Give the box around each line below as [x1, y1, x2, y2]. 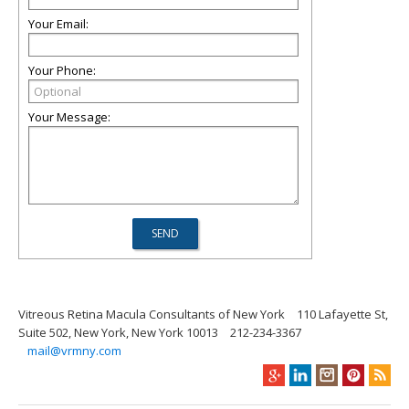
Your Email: [28, 15, 89, 32]
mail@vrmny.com [27, 341, 121, 359]
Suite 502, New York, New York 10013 [18, 323, 218, 341]
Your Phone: [28, 61, 96, 79]
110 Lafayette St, [297, 305, 388, 322]
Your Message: [28, 108, 110, 125]
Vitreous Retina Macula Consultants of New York [18, 305, 285, 322]
